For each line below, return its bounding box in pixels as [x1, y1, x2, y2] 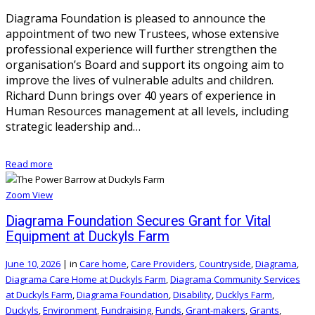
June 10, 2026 [6, 257, 60, 270]
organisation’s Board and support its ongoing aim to [6, 56, 284, 72]
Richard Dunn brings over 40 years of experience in [6, 87, 276, 103]
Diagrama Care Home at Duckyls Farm [6, 272, 166, 285]
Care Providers [131, 257, 195, 270]
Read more [6, 157, 53, 170]
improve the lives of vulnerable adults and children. [6, 72, 274, 88]
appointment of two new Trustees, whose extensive [6, 25, 279, 41]
